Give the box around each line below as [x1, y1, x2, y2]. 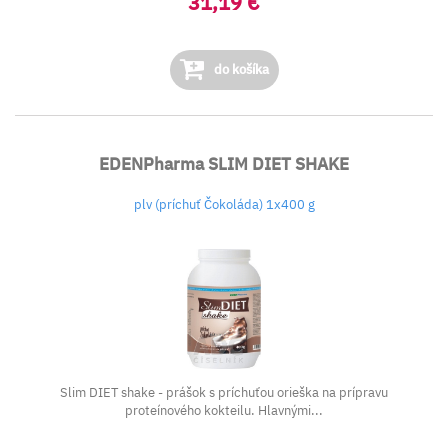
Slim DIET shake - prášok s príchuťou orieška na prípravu [60, 384, 388, 401]
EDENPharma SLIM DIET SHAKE [99, 153, 349, 175]
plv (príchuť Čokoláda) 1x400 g [133, 196, 315, 213]
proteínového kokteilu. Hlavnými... [125, 402, 323, 419]
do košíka [210, 61, 269, 78]
